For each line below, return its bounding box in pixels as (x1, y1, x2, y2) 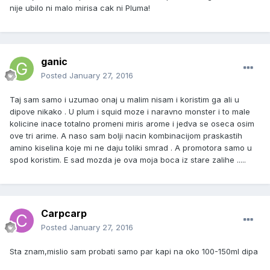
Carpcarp (41, 207, 87, 220)
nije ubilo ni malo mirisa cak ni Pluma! (10, 3, 150, 13)
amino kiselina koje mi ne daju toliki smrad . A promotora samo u (10, 143, 252, 153)
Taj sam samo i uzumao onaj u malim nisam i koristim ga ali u (10, 95, 239, 105)
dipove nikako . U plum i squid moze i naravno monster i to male (10, 107, 250, 117)
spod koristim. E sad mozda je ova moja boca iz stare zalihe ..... (10, 155, 246, 165)
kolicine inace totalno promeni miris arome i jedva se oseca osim (10, 119, 254, 129)
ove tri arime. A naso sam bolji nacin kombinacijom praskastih (10, 131, 242, 141)
